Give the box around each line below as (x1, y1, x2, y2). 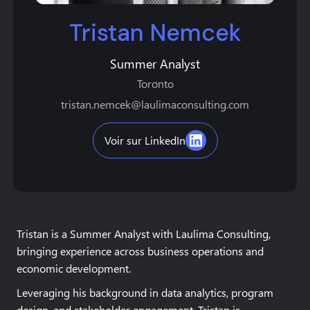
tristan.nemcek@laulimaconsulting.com (61, 97, 249, 111)
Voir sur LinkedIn (104, 133, 185, 147)
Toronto (136, 76, 174, 91)
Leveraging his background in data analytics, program (17, 285, 273, 300)
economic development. (17, 261, 131, 275)
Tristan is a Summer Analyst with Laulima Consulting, (17, 226, 271, 241)
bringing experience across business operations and (17, 244, 264, 258)
